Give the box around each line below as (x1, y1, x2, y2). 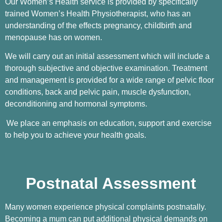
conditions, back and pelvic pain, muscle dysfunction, (5, 88, 191, 97)
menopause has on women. (5, 33, 102, 42)
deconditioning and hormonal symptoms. (5, 100, 147, 109)
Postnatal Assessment (26, 174, 196, 192)
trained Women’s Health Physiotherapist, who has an (5, 9, 191, 18)
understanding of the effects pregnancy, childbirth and (5, 21, 192, 30)
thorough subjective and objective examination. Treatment (5, 64, 207, 73)
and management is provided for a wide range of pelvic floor (5, 76, 214, 85)
